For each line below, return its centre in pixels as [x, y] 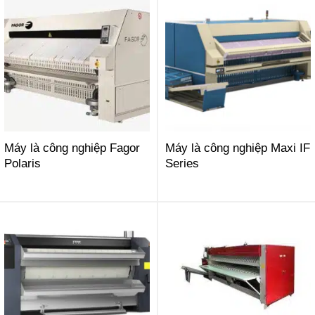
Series [182, 163]
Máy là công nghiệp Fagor [72, 148]
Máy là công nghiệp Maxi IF [237, 148]
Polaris [22, 163]
